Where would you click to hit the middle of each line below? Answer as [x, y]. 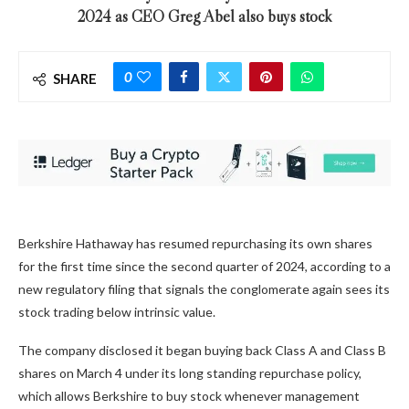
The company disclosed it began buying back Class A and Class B [202, 350]
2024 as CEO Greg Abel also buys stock [204, 17]
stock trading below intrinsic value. [117, 311]
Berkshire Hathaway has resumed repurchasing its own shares [195, 243]
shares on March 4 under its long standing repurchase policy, [190, 372]
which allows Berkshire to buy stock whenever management [189, 395]
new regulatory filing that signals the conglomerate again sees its [204, 288]
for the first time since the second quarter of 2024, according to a [204, 266]
